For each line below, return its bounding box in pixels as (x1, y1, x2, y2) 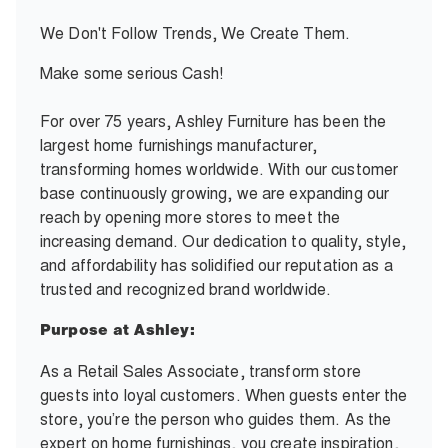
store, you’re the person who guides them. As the (40, 408, 392, 430)
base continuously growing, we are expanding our (40, 182, 390, 204)
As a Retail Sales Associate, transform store (40, 360, 361, 382)
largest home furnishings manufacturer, (40, 134, 317, 156)
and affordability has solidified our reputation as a (40, 254, 393, 276)
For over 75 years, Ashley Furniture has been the (40, 110, 387, 132)
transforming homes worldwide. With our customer (40, 158, 399, 180)
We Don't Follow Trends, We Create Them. (40, 22, 351, 44)
